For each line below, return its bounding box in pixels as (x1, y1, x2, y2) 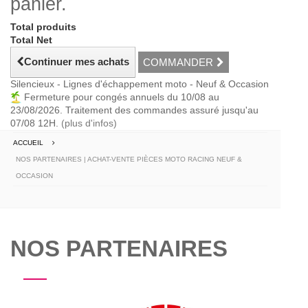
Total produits (10, 21, 76, 32)
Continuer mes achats (24, 56, 129, 67)
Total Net (10, 34, 52, 45)
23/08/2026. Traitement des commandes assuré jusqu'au (10, 104, 258, 116)
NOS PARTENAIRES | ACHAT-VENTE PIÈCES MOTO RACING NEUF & (16, 155, 242, 164)
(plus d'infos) (61, 118, 117, 129)
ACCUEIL (13, 139, 43, 147)
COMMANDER (143, 56, 213, 68)
